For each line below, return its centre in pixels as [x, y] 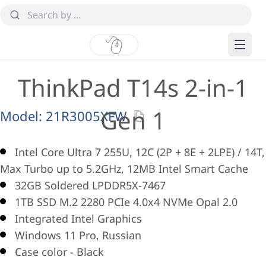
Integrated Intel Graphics [78, 218]
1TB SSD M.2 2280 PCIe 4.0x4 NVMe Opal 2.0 [126, 202]
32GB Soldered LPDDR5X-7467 [90, 185]
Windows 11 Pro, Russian [78, 235]
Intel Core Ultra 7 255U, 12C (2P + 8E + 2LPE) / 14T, [140, 152]
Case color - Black [59, 252]
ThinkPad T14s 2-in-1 [133, 88]
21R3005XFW [86, 116]
